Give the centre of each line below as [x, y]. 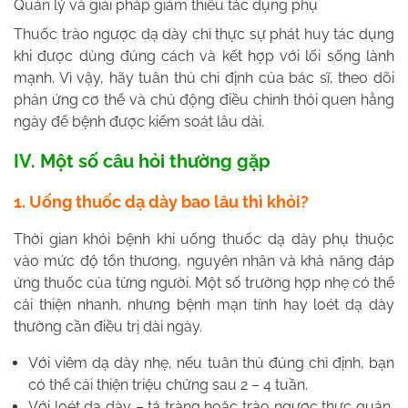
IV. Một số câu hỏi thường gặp [142, 161]
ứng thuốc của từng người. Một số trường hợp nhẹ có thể [204, 282]
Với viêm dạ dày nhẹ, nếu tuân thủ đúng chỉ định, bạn [211, 362]
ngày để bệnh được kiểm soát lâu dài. [139, 121]
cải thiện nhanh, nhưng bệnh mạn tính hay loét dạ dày [204, 304]
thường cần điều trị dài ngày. [108, 326]
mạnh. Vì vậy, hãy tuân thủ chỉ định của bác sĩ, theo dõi [204, 77]
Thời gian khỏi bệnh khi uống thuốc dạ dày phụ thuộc [204, 239]
